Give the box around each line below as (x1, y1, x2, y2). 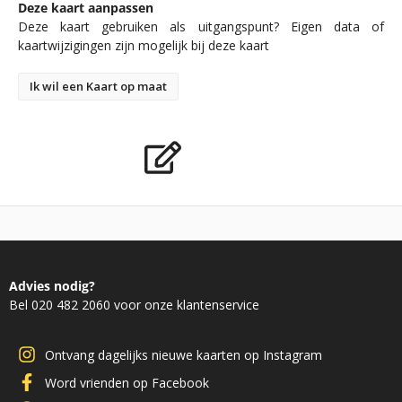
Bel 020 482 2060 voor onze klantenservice (9, 296, 259, 314)
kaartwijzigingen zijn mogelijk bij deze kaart (18, 37, 269, 55)
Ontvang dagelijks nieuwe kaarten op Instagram (45, 345, 322, 363)
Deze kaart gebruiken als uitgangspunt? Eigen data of (18, 18, 384, 36)
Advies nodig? (9, 277, 95, 295)
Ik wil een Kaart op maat (30, 78, 167, 95)
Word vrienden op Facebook (45, 373, 209, 391)
